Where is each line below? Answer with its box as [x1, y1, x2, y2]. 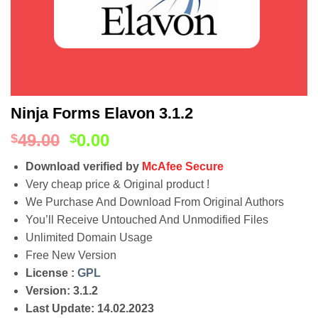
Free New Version [25, 249, 116, 261]
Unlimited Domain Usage [25, 231, 153, 243]
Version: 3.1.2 [25, 285, 98, 297]
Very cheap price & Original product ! [25, 178, 209, 190]
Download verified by [25, 160, 142, 172]
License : [25, 267, 77, 279]
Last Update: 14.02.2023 [25, 302, 154, 314]
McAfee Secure [141, 160, 224, 172]
